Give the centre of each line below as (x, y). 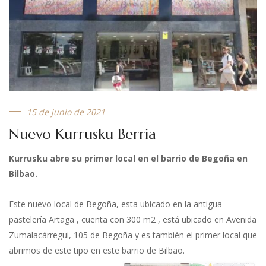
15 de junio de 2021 (66, 112)
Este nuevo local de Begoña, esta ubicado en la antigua (115, 204)
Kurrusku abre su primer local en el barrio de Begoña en (128, 158)
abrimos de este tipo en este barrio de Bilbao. (97, 250)
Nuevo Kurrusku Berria (83, 134)
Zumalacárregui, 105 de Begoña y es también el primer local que (133, 235)
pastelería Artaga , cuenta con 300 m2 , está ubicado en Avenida (133, 219)
